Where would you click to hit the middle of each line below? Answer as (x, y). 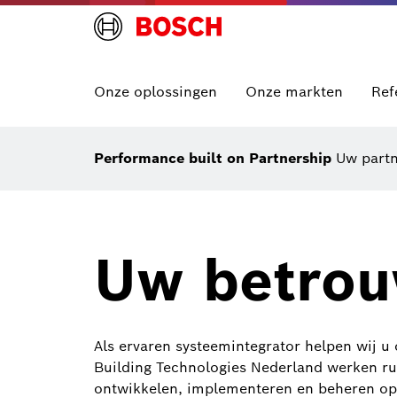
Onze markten (294, 92)
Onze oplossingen (156, 92)
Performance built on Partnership (215, 158)
